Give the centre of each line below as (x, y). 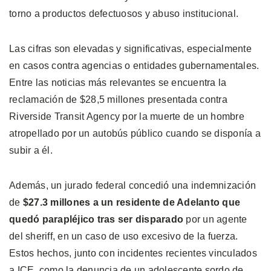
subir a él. (32, 150)
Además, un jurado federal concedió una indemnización (132, 185)
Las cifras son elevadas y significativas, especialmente (130, 48)
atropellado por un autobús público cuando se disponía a (135, 133)
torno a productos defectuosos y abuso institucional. (124, 13)
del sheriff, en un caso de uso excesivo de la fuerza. (124, 236)
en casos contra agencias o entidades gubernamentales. (134, 65)
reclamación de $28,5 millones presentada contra (118, 99)
